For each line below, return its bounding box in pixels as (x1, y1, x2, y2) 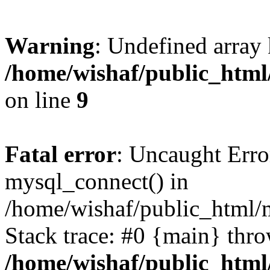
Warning (5, 33, 95, 58)
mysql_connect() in (5, 168, 189, 194)
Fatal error (5, 141, 116, 167)
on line (5, 87, 77, 113)
